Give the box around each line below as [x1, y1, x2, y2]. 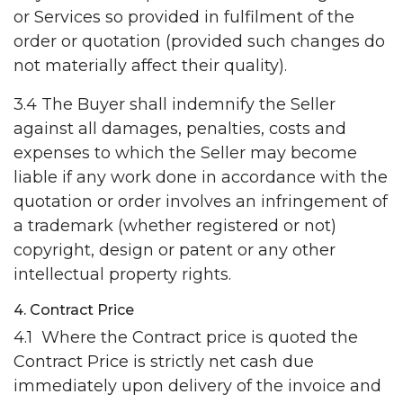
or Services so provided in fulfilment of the [13, 7, 354, 28]
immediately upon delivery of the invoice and [13, 376, 381, 397]
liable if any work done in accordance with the [13, 167, 388, 188]
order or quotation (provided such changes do [13, 31, 385, 52]
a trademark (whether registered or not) [13, 216, 336, 237]
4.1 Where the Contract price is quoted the [13, 327, 358, 348]
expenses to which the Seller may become [13, 143, 357, 164]
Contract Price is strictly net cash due [13, 352, 314, 372]
